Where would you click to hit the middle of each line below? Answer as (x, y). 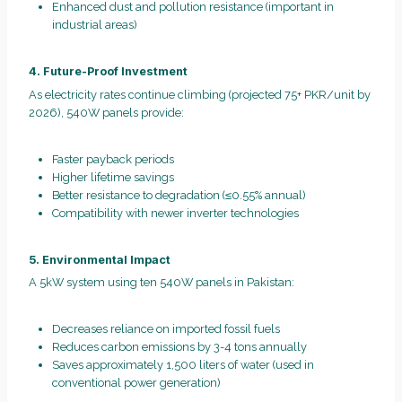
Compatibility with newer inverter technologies (175, 213)
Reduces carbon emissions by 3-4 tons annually (179, 346)
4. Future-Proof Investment (108, 72)
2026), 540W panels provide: (106, 112)
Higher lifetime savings (113, 177)
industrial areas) (94, 25)
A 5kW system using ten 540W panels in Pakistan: (162, 282)
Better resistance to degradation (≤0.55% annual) (179, 195)
